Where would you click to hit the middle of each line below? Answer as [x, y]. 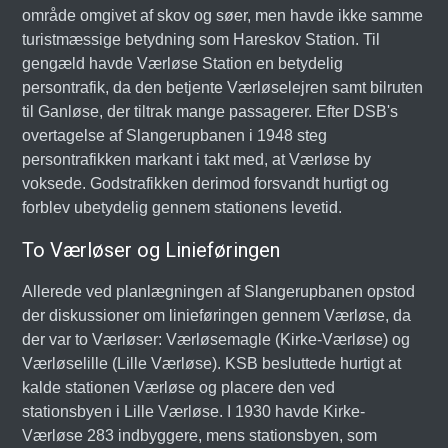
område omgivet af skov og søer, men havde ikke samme [223, 15]
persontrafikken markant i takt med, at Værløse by [197, 159]
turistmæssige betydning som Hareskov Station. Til [201, 39]
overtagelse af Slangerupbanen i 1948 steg [175, 135]
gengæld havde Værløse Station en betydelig [183, 63]
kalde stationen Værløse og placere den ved [179, 387]
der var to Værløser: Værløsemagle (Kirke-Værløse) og [216, 339]
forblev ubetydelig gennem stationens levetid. [182, 207]
